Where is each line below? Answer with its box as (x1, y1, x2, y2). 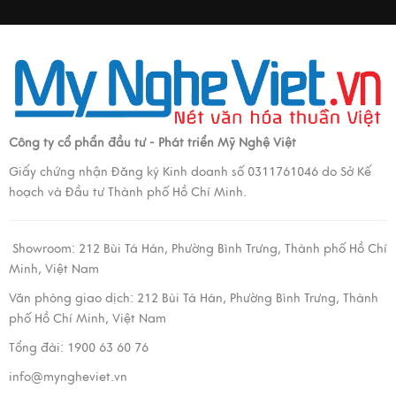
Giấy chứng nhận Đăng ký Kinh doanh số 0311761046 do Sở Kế (9, 164, 371, 180)
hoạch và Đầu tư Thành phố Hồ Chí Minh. (9, 185, 247, 201)
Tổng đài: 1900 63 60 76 (9, 340, 148, 356)
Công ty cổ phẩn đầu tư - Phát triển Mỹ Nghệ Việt (9, 135, 296, 151)
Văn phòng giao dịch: (9, 291, 137, 307)
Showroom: (9, 241, 79, 257)
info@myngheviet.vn (9, 369, 127, 385)
